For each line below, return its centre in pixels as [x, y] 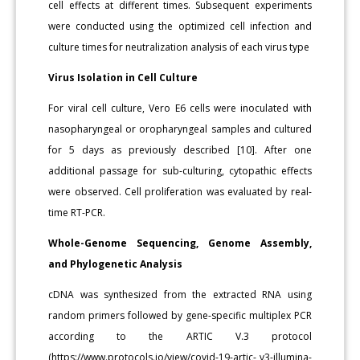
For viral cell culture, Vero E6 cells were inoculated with [180, 108]
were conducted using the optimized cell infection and [180, 26]
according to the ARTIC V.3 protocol [180, 336]
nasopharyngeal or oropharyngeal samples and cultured [180, 129]
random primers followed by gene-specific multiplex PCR [180, 315]
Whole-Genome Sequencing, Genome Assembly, [180, 243]
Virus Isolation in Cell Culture [123, 77]
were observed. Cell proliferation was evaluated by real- [180, 191]
